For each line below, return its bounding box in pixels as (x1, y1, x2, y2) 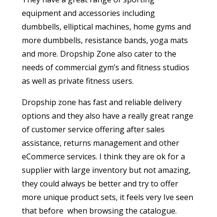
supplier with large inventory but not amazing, (21, 165, 191, 176)
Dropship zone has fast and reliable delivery (21, 97, 182, 108)
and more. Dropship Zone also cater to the (21, 48, 176, 60)
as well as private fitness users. (21, 76, 134, 87)
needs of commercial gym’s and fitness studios (21, 62, 189, 73)
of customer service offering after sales (21, 124, 165, 135)
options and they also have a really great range (21, 110, 193, 122)
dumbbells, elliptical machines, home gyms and (21, 21, 191, 32)
